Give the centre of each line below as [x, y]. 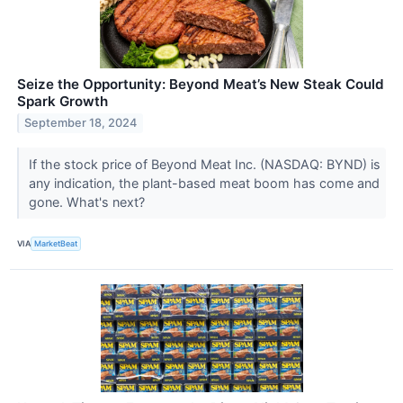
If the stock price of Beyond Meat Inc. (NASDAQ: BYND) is [204, 164]
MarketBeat [56, 244]
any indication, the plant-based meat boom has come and [204, 183]
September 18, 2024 [81, 123]
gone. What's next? [88, 201]
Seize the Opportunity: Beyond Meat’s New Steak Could [201, 84]
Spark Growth [63, 101]
